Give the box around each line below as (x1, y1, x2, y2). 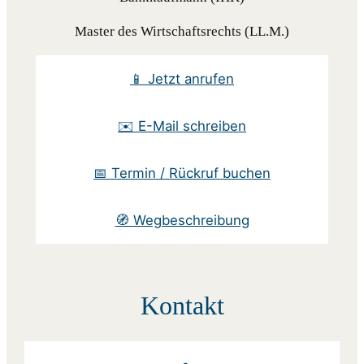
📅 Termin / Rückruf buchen (93, 165, 271, 182)
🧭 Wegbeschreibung (115, 212, 249, 229)
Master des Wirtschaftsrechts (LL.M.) (75, 24, 289, 40)
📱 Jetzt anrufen (130, 71, 234, 88)
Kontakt (140, 292, 224, 321)
